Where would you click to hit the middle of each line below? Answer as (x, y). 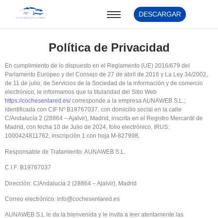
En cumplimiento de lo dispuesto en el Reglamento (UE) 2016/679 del (97, 66)
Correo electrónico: (31, 199)
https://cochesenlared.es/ (38, 101)
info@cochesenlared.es (88, 199)
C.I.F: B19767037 (28, 168)
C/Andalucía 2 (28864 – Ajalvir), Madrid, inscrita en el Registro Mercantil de (104, 118)
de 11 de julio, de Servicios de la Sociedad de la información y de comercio (104, 83)
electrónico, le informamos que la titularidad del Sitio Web (81, 92)
